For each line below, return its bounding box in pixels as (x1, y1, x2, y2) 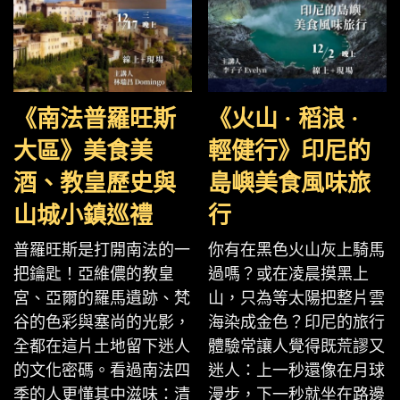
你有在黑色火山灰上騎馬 (208, 241, 385, 259)
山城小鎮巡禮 (13, 203, 153, 229)
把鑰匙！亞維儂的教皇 (13, 265, 174, 283)
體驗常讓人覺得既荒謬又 (208, 337, 385, 355)
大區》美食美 (13, 138, 153, 164)
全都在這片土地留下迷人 (13, 337, 190, 355)
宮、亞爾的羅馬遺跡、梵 (13, 289, 190, 307)
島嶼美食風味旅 (208, 171, 371, 196)
